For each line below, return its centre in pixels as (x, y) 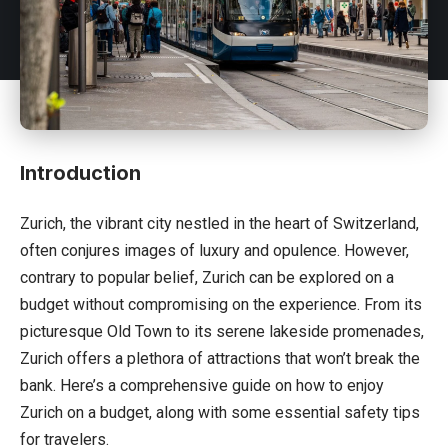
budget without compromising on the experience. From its (221, 304)
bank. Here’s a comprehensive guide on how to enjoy (202, 385)
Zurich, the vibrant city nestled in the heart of (176, 223)
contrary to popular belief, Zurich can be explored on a (207, 277)
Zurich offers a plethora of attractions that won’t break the (220, 358)
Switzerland (374, 223)
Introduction (80, 172)
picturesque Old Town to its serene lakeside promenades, (222, 331)
